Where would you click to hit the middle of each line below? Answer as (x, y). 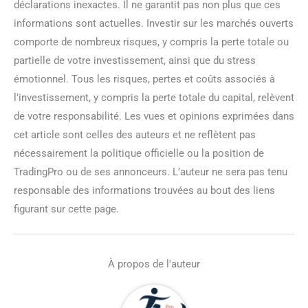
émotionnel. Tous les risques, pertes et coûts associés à (144, 79)
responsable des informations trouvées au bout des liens (144, 190)
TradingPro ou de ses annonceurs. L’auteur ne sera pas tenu (151, 172)
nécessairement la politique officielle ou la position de (139, 153)
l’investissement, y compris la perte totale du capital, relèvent (154, 97)
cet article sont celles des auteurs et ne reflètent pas (135, 134)
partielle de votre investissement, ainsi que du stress (135, 60)
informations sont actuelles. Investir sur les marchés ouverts (154, 23)
